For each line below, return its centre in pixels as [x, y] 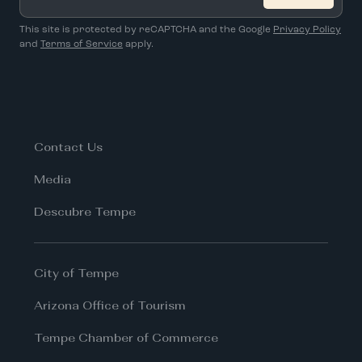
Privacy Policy [307, 30]
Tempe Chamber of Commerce [126, 337]
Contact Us [68, 147]
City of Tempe [76, 273]
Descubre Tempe [85, 211]
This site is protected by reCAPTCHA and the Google [146, 30]
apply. [138, 44]
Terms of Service [82, 44]
